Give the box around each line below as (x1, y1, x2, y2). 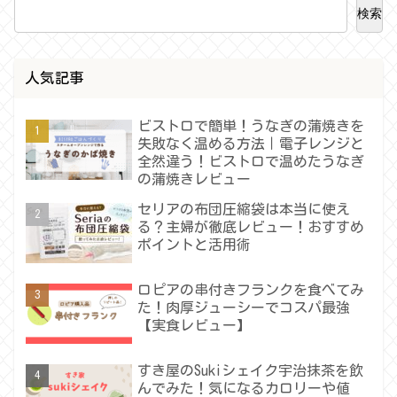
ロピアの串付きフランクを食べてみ (137, 283, 365, 298)
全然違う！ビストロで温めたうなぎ (137, 153, 365, 168)
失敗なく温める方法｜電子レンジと (137, 136, 365, 151)
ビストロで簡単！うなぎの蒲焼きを (137, 118, 365, 133)
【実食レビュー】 (137, 318, 252, 333)
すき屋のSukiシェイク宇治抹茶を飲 (137, 363, 364, 378)
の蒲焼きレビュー (137, 171, 252, 186)
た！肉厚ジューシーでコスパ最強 (137, 300, 351, 315)
